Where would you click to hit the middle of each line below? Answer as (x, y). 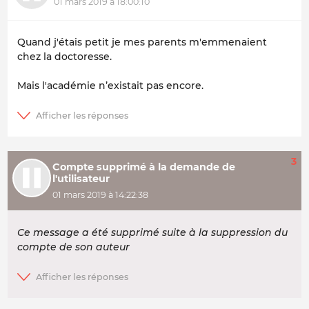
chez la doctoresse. (64, 57)
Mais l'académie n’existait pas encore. (110, 86)
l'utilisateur (81, 178)
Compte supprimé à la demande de (143, 167)
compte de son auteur (73, 247)
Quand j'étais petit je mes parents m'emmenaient (142, 42)
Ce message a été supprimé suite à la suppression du (152, 232)
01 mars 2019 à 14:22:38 (100, 195)
